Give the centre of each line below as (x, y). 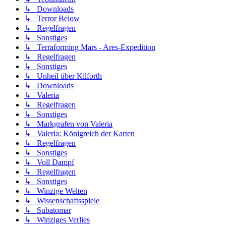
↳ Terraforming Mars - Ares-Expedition (90, 47)
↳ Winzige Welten (56, 191)
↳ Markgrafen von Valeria (68, 124)
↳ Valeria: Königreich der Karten (79, 134)
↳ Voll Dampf (49, 162)
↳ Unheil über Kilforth (63, 76)
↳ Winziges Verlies (57, 220)
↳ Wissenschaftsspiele (62, 201)
